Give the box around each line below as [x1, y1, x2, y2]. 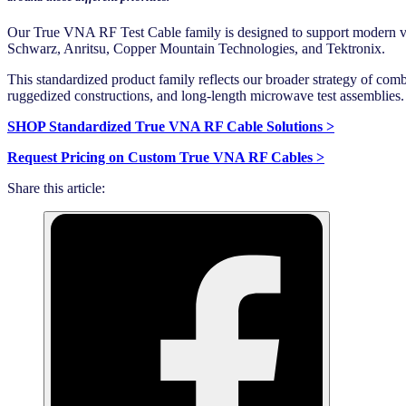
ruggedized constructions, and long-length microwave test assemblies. [7, 88, 404, 104]
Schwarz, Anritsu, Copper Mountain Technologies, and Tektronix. [7, 41, 385, 57]
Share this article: [7, 180, 105, 197]
